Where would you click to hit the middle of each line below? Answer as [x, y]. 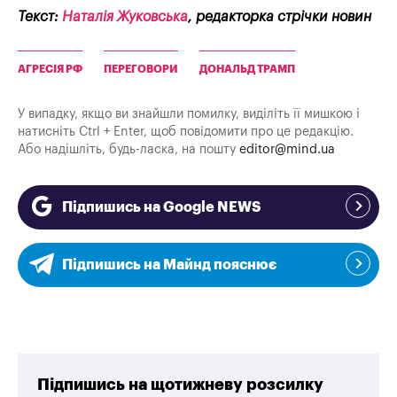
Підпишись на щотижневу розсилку [181, 384]
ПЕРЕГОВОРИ [141, 70]
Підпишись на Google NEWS [161, 208]
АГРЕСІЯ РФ [50, 70]
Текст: [40, 17]
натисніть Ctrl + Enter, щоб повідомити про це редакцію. [186, 132]
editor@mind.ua [287, 150]
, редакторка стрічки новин [280, 17]
